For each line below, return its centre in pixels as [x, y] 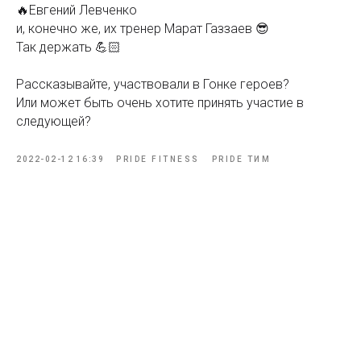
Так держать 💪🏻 [68, 47]
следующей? [54, 121]
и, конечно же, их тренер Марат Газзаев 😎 [143, 29]
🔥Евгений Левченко [77, 10]
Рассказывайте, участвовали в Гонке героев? [153, 84]
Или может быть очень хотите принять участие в [160, 103]
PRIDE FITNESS [158, 159]
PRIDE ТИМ [241, 159]
